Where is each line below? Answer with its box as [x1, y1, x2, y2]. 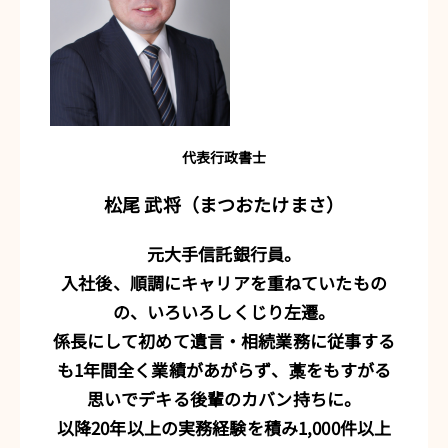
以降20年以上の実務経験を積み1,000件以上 [56, 414, 392, 440]
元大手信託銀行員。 [146, 240, 302, 266]
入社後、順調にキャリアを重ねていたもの [61, 269, 387, 295]
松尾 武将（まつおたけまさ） [103, 190, 345, 217]
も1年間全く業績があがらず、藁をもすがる [56, 356, 392, 382]
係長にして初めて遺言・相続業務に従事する [52, 327, 396, 353]
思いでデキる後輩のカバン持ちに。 [86, 385, 362, 411]
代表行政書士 [181, 146, 267, 167]
